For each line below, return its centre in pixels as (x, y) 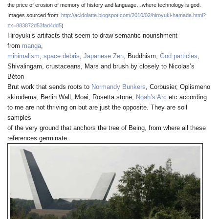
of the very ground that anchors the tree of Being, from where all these (107, 128)
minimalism (23, 56)
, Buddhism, (142, 56)
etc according (187, 97)
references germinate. (38, 138)
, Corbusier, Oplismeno (178, 87)
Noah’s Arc (151, 97)
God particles (179, 56)
